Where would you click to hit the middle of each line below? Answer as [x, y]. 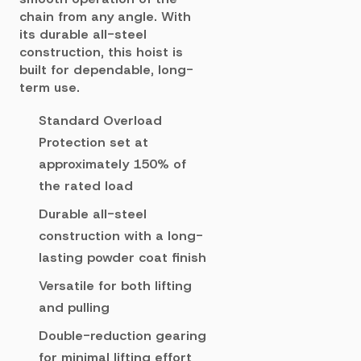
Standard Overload [100, 120]
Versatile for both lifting [115, 286]
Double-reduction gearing [122, 336]
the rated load [86, 186]
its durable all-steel [83, 34]
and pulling [74, 307]
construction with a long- [121, 236]
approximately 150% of [112, 164]
